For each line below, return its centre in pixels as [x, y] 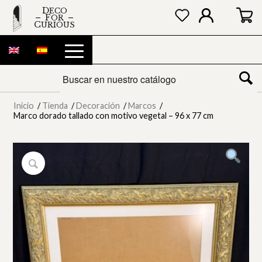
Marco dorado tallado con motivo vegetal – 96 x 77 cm [114, 116]
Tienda [55, 106]
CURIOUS [58, 25]
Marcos [142, 106]
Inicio [24, 106]
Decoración [98, 106]
